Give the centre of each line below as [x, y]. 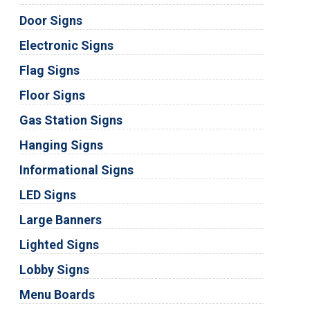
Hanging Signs [61, 145]
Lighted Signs [59, 244]
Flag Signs [49, 70]
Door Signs [51, 20]
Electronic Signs [66, 45]
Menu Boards [57, 294]
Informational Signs [76, 170]
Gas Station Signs [71, 120]
